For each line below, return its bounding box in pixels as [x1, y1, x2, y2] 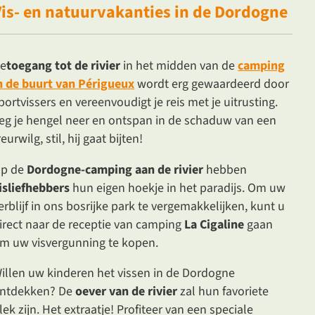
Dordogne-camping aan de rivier [27, 160, 204, 179]
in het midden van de [120, 57, 238, 75]
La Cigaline [184, 215, 245, 233]
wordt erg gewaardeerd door [134, 75, 290, 94]
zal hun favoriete [177, 283, 269, 301]
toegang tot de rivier [6, 57, 121, 75]
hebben [203, 160, 247, 179]
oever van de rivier [75, 283, 178, 301]
